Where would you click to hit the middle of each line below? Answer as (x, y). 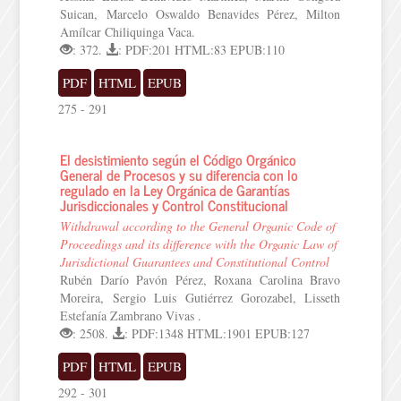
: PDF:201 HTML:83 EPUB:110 (202, 50)
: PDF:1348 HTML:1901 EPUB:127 (218, 333)
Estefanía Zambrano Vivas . (131, 316)
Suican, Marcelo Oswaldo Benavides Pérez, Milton (200, 14)
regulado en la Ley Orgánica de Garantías (175, 190)
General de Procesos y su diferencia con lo (179, 175)
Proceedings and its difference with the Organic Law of (199, 244)
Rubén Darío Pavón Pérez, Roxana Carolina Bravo (200, 280)
